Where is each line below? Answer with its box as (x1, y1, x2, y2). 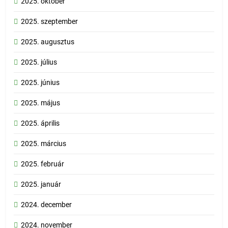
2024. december (21, 201, 72, 209)
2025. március (21, 139, 66, 148)
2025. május (21, 99, 60, 107)
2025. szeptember (21, 17, 78, 26)
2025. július (21, 58, 57, 67)
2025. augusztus (21, 38, 74, 46)
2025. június (21, 78, 60, 87)
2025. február (21, 160, 64, 168)
